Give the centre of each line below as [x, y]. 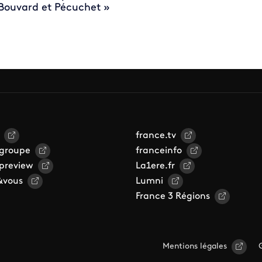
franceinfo [159, 151]
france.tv [156, 135]
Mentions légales [195, 246]
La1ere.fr [155, 166]
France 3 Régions [173, 196]
